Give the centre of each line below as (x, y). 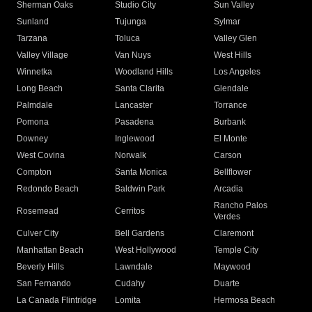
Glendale (231, 89)
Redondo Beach (48, 189)
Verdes (227, 217)
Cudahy (130, 284)
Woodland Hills (144, 72)
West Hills (232, 55)
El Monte (230, 139)
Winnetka (34, 72)
